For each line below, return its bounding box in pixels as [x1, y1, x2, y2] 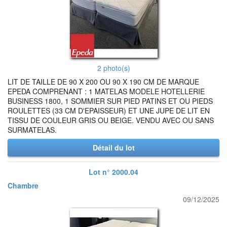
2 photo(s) [97, 63, 130, 73]
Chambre [8, 180, 39, 191]
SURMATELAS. [8, 125, 57, 135]
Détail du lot [92, 142, 135, 153]
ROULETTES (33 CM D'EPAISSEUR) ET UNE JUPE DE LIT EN [8, 105, 210, 116]
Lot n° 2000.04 [89, 167, 138, 177]
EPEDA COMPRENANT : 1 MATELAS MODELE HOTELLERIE [8, 86, 205, 96]
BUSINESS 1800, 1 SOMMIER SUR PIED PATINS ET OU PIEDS [8, 96, 213, 106]
